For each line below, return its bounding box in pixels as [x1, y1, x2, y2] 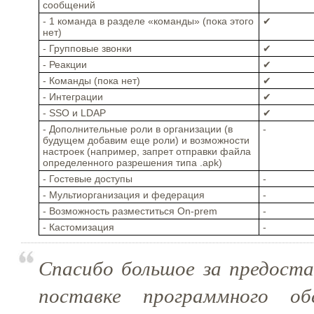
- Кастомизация [43, 221, 114, 233]
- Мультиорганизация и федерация [43, 189, 205, 200]
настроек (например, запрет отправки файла [43, 145, 251, 157]
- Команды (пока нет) [43, 74, 140, 86]
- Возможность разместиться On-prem [43, 205, 217, 217]
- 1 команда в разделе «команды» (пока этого [43, 15, 254, 27]
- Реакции [43, 58, 87, 70]
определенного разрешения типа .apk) [43, 156, 222, 168]
